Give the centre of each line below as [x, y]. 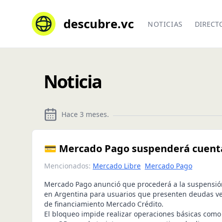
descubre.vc [99, 24]
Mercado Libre [117, 166]
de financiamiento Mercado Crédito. [104, 204]
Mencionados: [67, 166]
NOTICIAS [165, 24]
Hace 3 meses [84, 114]
